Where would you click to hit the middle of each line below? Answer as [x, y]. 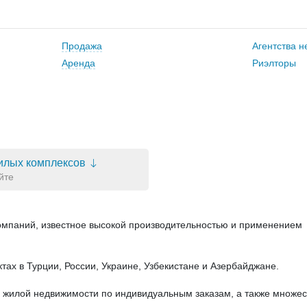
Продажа [82, 46]
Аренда [78, 63]
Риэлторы [274, 63]
